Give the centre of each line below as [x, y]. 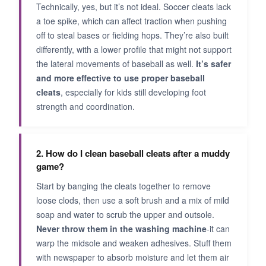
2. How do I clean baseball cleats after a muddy [133, 153]
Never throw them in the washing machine [121, 229]
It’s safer [213, 64]
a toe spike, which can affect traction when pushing [132, 21]
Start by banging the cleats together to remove [123, 186]
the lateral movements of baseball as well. [116, 64]
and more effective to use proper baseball [121, 78]
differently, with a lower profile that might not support [134, 49]
